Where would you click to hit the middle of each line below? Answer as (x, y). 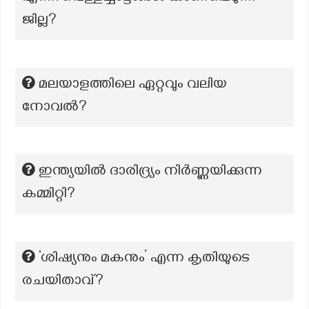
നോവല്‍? (54, 108)
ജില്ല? (39, 21)
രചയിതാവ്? (63, 282)
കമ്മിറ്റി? (49, 195)
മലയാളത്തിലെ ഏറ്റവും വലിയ (133, 86)
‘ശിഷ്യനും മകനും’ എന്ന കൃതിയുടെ (144, 259)
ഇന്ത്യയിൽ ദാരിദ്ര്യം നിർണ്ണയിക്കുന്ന (150, 172)
